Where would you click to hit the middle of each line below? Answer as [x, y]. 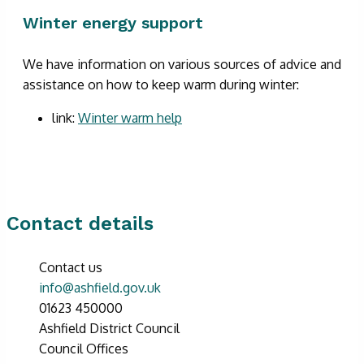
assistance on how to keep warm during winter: [161, 84]
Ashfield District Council [109, 328]
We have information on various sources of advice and [182, 64]
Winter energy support [113, 22]
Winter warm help [130, 117]
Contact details [80, 223]
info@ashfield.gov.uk [100, 287]
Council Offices [84, 348]
